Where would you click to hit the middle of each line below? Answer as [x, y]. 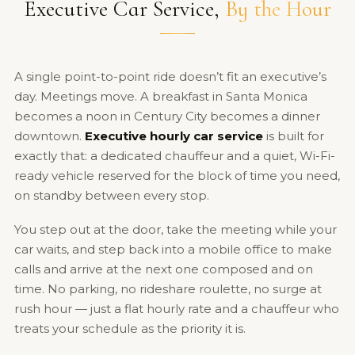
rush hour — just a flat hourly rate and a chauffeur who [176, 309]
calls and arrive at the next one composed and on [163, 269]
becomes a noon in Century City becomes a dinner [167, 116]
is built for [293, 136]
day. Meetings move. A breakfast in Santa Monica [160, 97]
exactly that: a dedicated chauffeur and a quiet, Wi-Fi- [174, 156]
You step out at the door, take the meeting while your [175, 230]
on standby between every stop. [111, 196]
